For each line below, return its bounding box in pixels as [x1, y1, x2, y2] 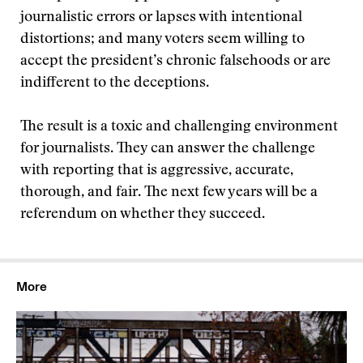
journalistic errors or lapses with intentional [20, 11, 302, 25]
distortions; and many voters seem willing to [20, 32, 305, 47]
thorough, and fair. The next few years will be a [20, 186, 318, 200]
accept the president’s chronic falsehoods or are [20, 54, 331, 69]
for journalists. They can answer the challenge [20, 142, 315, 156]
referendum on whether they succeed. [20, 207, 265, 222]
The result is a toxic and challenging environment [20, 120, 338, 135]
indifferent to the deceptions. [20, 76, 209, 91]
